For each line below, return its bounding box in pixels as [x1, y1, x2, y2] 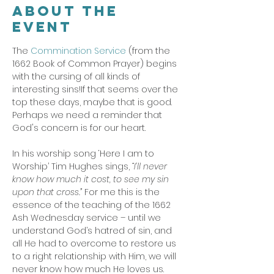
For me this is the [82, 186, 162, 198]
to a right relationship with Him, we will [12, 250, 179, 262]
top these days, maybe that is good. [12, 96, 174, 108]
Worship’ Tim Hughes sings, [12, 160, 130, 172]
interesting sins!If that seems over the [12, 83, 180, 95]
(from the [126, 45, 172, 57]
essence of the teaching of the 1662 [12, 199, 173, 211]
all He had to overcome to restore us [12, 237, 179, 250]
